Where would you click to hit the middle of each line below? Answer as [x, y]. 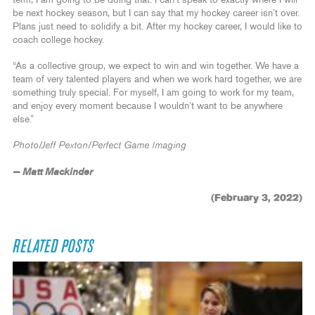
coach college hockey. [58, 40]
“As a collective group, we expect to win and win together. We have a [156, 66]
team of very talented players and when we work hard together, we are [157, 80]
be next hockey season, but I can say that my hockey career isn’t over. [156, 14]
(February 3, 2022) [257, 199]
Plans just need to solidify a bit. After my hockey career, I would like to [157, 27]
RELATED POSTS [53, 247]
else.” [23, 120]
